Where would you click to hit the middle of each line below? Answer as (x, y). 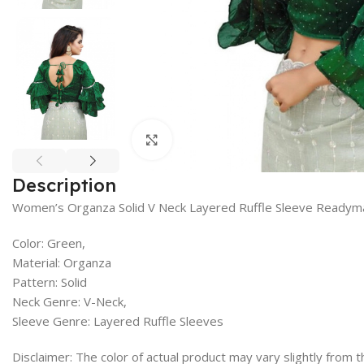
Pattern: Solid (50, 282)
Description (64, 185)
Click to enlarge (217, 139)
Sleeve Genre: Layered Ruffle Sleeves (118, 321)
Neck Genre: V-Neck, (69, 301)
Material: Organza (62, 262)
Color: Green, (49, 243)
